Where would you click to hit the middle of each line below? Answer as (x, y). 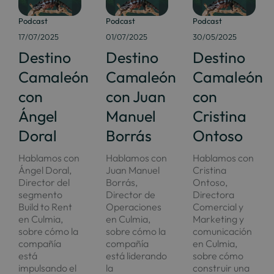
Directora (214, 195)
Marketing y (219, 219)
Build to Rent (45, 207)
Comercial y (218, 207)
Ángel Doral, (45, 170)
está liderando (136, 256)
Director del (44, 183)
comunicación (223, 231)
